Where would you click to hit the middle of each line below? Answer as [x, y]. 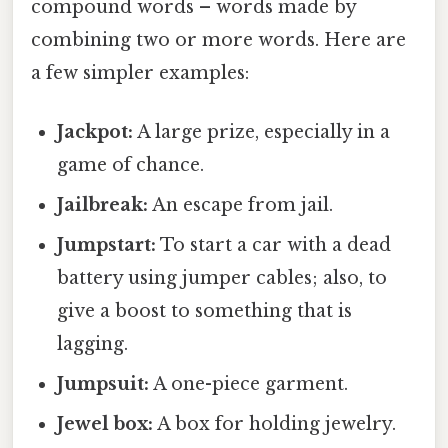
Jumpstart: [107, 244]
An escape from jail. [241, 204]
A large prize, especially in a [262, 131]
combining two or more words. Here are [218, 39]
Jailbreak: [103, 204]
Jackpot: [95, 131]
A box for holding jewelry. [275, 423]
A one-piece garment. [249, 383]
